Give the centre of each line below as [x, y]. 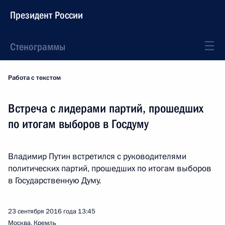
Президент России [46, 15]
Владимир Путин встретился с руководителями [97, 156]
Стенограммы [38, 47]
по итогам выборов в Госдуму [78, 124]
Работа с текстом [34, 78]
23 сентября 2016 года [42, 211]
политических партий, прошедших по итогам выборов [110, 168]
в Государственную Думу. [54, 181]
